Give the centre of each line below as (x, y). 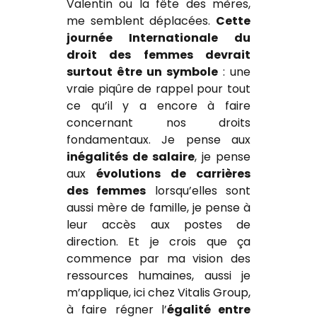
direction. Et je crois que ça (158, 242)
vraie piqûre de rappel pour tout (158, 89)
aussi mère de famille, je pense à (158, 208)
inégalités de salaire (131, 157)
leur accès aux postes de (158, 225)
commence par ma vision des (158, 259)
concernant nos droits (158, 123)
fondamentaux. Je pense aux (158, 140)
